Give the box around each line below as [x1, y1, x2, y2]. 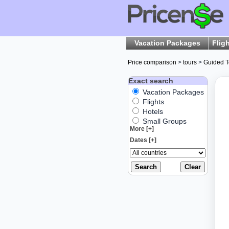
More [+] [130, 125, 154, 132]
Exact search [128, 77, 173, 85]
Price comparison [128, 59, 176, 66]
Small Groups [141, 117, 187, 125]
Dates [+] [130, 136, 156, 144]
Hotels [141, 107, 163, 116]
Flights [141, 98, 164, 106]
